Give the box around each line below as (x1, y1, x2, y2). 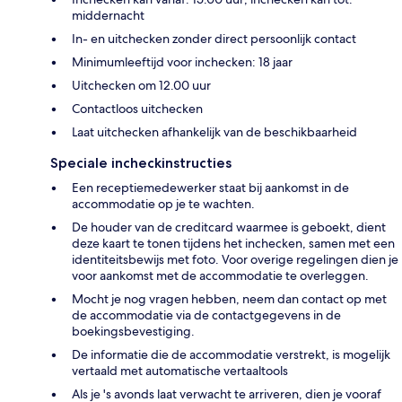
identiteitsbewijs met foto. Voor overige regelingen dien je (72, 251, 398, 268)
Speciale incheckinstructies (50, 154, 232, 172)
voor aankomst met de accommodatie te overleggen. (72, 267, 369, 284)
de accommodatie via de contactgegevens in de (72, 307, 341, 324)
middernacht (72, 7, 144, 24)
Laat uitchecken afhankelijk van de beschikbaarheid (72, 124, 357, 141)
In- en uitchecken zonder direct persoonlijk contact (72, 31, 356, 48)
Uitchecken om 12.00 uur (72, 77, 211, 94)
